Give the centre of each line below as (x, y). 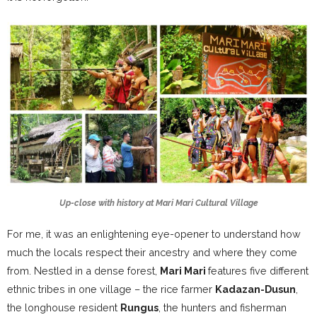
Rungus (139, 307)
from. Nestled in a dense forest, (83, 270)
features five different (258, 270)
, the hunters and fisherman (223, 307)
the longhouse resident (64, 307)
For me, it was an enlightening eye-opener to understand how (154, 234)
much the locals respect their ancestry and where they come (152, 252)
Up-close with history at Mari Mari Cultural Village (158, 203)
